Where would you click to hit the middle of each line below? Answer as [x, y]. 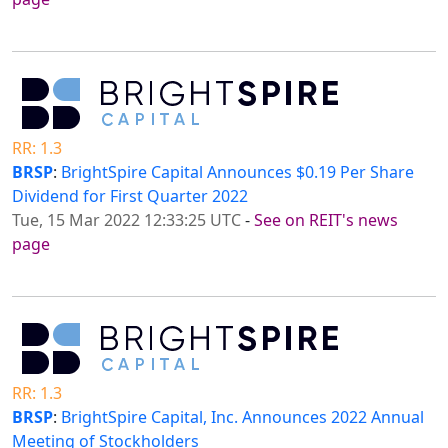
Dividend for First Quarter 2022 [130, 196]
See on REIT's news [326, 220]
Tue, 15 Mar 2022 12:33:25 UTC [126, 220]
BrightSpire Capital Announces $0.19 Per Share [237, 172]
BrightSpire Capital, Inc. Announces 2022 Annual [242, 417]
